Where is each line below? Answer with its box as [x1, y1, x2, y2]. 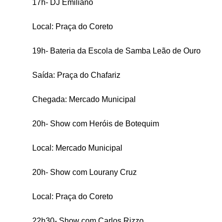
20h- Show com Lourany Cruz [32, 167, 137, 176]
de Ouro [172, 46, 201, 55]
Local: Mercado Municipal [32, 143, 122, 152]
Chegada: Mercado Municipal [32, 95, 136, 104]
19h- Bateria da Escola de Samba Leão [32, 46, 172, 55]
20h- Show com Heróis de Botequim [32, 119, 159, 128]
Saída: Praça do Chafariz [32, 70, 120, 79]
